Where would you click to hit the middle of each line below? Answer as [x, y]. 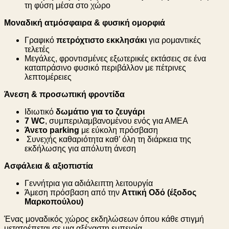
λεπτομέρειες [48, 77]
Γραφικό [40, 40]
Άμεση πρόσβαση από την [73, 193]
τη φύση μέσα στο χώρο [67, 6]
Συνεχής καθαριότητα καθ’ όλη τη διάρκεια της [108, 140]
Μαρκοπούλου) [54, 202]
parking [64, 130]
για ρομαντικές [174, 40]
